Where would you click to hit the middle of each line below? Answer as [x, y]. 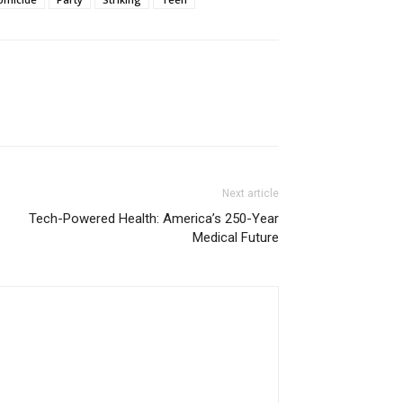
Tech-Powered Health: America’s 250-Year [154, 219]
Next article [251, 194]
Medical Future [236, 238]
